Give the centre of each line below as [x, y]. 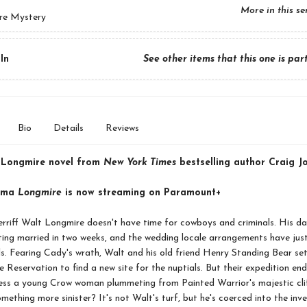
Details [68, 128]
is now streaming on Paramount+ [141, 193]
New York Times [139, 163]
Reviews [122, 128]
